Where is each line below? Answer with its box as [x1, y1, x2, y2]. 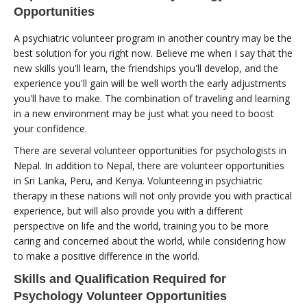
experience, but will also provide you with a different [14, 204, 243, 217]
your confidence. [14, 121, 90, 135]
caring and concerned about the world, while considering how [14, 234, 286, 247]
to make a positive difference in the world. [14, 249, 199, 262]
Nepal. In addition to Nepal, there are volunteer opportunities [14, 158, 284, 172]
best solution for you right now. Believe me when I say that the [14, 46, 293, 60]
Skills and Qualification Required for [14, 271, 226, 286]
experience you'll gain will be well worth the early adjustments [14, 76, 286, 90]
